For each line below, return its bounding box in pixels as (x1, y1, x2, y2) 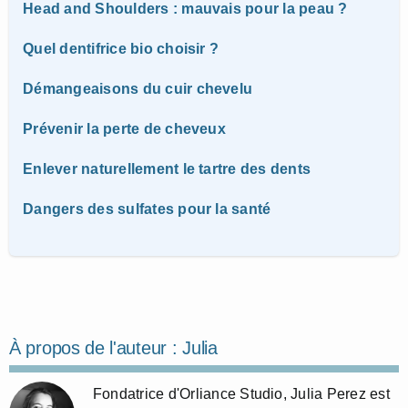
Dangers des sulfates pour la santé (23, 200, 271, 217)
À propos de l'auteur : (9, 337, 183, 358)
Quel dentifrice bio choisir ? (23, 40, 219, 56)
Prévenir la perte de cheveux (23, 120, 226, 137)
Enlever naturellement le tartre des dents (23, 160, 311, 177)
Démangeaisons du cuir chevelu (23, 80, 253, 97)
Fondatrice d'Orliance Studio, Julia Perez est (93, 385, 390, 402)
